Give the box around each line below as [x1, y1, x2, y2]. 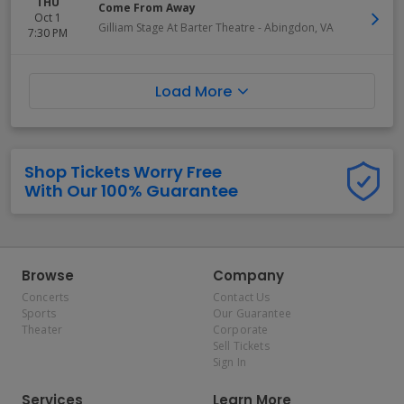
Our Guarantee [213, 306, 291, 321]
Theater [22, 322, 62, 337]
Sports [22, 306, 56, 321]
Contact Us [213, 289, 271, 305]
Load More [155, 80, 232, 102]
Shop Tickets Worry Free [24, 161, 222, 183]
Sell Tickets [213, 338, 270, 353]
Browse [22, 266, 74, 285]
